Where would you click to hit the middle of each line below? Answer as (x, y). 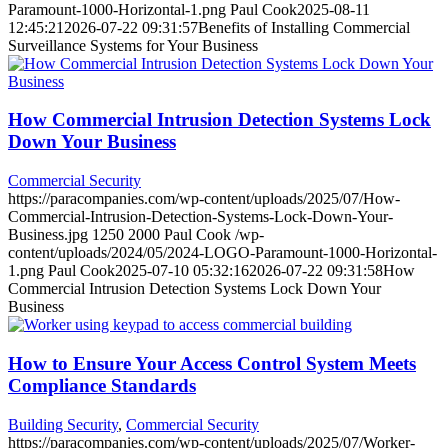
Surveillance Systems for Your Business (133, 45)
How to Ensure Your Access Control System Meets (212, 363)
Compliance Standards (102, 385)
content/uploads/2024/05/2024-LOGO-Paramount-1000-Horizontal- (222, 253)
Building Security (63, 424)
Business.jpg (48, 235)
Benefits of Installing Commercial (304, 27)
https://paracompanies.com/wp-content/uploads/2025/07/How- (204, 199)
